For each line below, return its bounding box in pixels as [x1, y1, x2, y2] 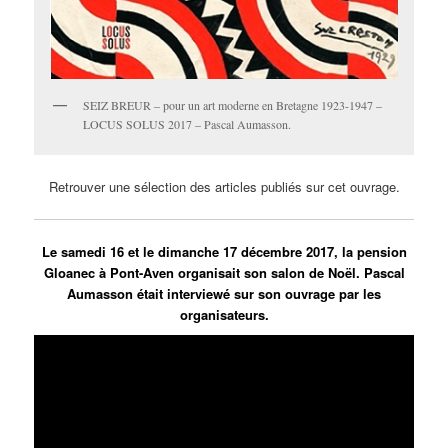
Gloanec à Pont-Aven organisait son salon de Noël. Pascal [43, 262, 405, 282]
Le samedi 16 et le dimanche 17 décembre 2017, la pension [41, 241, 407, 261]
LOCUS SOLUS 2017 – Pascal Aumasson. [83, 116, 292, 133]
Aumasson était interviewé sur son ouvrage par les [67, 283, 381, 303]
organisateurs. [179, 304, 269, 324]
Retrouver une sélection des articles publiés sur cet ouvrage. [48, 177, 400, 197]
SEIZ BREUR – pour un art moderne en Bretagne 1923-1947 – [83, 97, 383, 114]
